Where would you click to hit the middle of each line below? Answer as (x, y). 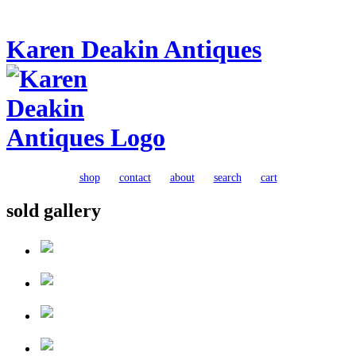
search (227, 177)
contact (135, 177)
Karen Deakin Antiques (134, 50)
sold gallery (54, 210)
